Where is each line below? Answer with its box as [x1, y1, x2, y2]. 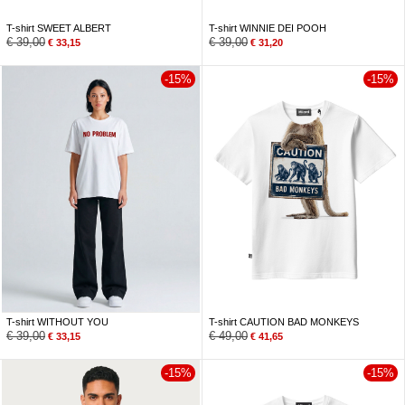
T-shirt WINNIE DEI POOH [209, 22, 326, 33]
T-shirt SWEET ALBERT [6, 22, 111, 33]
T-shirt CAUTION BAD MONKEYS [209, 316, 359, 328]
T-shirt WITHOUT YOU [6, 316, 108, 328]
